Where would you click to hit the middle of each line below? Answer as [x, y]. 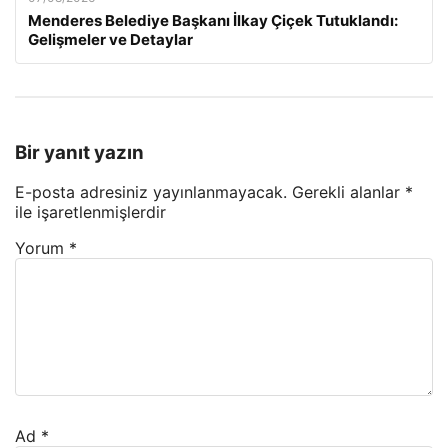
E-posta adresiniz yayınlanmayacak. [151, 192]
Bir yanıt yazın [79, 152]
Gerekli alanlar [348, 192]
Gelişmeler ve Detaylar [110, 39]
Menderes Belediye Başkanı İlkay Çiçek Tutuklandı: [213, 20]
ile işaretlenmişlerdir [90, 212]
